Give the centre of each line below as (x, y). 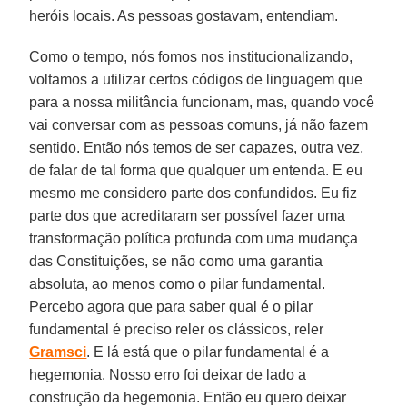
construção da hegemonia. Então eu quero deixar (188, 397)
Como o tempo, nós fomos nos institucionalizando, (191, 56)
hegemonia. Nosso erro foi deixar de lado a (168, 374)
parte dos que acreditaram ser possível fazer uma (188, 215)
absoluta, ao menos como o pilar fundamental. (178, 283)
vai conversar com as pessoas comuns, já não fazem (199, 124)
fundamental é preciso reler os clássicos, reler (177, 329)
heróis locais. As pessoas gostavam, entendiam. (184, 15)
